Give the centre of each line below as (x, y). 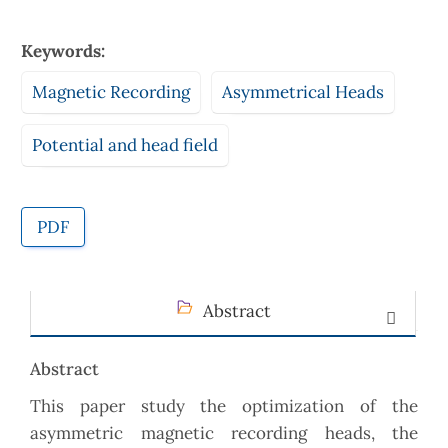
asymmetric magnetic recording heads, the (224, 433)
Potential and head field (125, 144)
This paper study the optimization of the (224, 406)
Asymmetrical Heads (303, 91)
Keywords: (63, 50)
